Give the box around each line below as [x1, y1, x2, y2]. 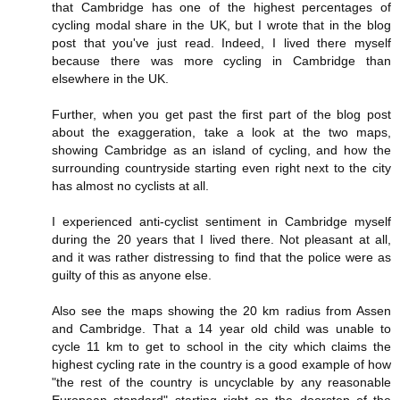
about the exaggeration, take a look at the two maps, [52, 124, 391, 139]
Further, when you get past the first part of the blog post [52, 106, 391, 121]
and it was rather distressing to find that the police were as [52, 249, 391, 264]
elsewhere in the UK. [52, 71, 169, 86]
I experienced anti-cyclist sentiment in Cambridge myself [52, 213, 391, 229]
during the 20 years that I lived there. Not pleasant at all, [52, 231, 391, 246]
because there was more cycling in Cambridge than [52, 53, 391, 68]
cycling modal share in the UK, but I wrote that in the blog [52, 17, 391, 32]
